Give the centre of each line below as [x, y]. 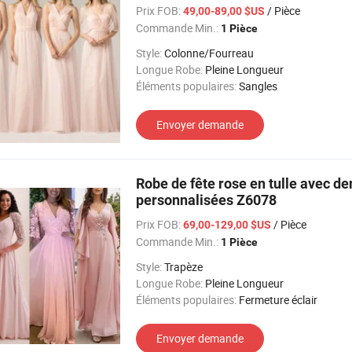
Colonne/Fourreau [209, 53]
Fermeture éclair [278, 300]
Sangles [258, 86]
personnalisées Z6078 [206, 200]
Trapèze [183, 267]
